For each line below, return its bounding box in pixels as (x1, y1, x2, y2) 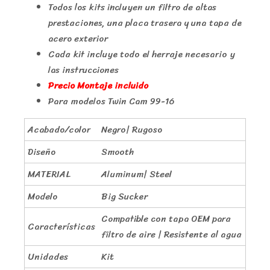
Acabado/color (28, 121, 90, 137)
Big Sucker (101, 188, 148, 204)
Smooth (101, 143, 134, 160)
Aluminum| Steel (101, 166, 172, 182)
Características (28, 218, 95, 234)
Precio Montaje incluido (48, 77, 148, 93)
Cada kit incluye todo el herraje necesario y (48, 46, 235, 62)
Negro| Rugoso (101, 121, 162, 137)
